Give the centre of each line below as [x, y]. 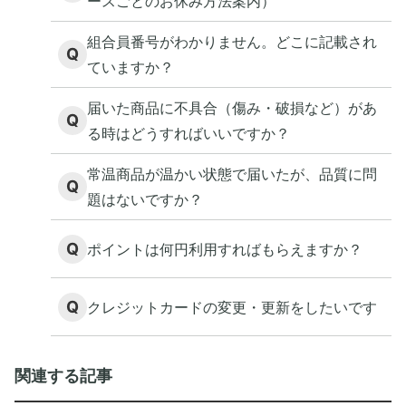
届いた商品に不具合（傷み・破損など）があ [232, 108]
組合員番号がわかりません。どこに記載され [232, 42]
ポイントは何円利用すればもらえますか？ [225, 249]
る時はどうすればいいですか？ [188, 133]
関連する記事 [63, 376]
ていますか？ [130, 67]
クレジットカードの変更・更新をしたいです [232, 307]
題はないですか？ [145, 199]
